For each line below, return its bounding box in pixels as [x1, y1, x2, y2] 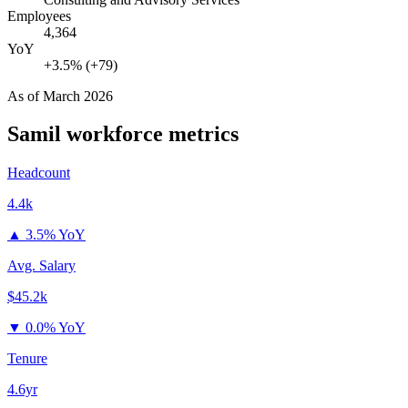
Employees [7, 7, 71, 24]
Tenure [7, 351, 47, 367]
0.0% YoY [25, 320, 86, 336]
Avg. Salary [7, 258, 76, 274]
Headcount [7, 165, 70, 181]
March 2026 [43, 87, 113, 104]
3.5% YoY [25, 227, 86, 243]
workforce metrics [61, 122, 239, 147]
